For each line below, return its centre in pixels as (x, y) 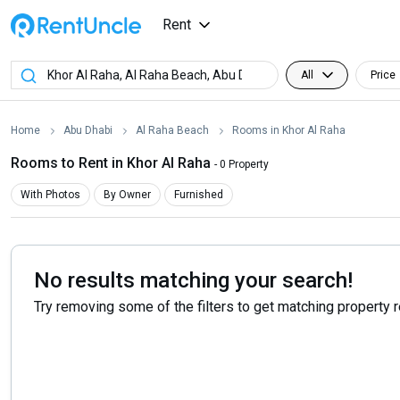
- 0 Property (242, 164)
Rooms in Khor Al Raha (289, 130)
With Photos (50, 195)
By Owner (127, 195)
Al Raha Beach (172, 130)
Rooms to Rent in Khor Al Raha (112, 163)
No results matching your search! (193, 280)
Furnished (199, 195)
